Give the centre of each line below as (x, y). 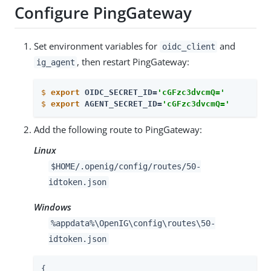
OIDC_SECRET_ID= (119, 93)
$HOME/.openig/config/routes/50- (126, 167)
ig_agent (55, 63)
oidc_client (188, 47)
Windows (53, 207)
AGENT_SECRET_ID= (121, 104)
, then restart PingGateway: (133, 62)
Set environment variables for (97, 46)
